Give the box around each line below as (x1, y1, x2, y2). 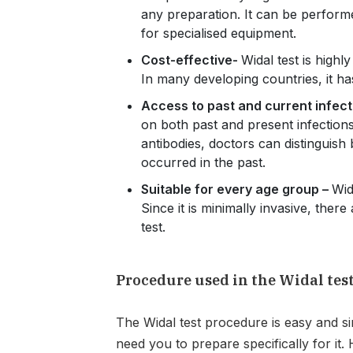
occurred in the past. (141, 154, 266, 170)
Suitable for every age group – (141, 181, 333, 197)
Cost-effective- (141, 52, 242, 68)
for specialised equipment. (141, 25, 297, 41)
